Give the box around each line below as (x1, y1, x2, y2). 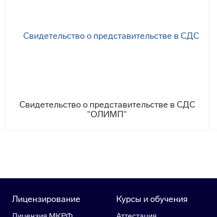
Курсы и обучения (116, 194, 187, 205)
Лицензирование (12, 194, 80, 205)
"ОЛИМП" (87, 109, 127, 120)
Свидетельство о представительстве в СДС (19, 99, 195, 110)
